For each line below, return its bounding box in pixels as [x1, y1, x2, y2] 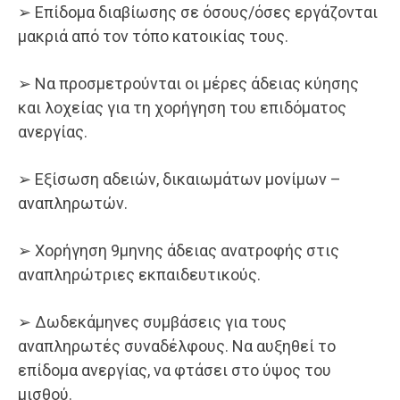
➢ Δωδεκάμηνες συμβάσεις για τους [18, 312, 287, 332]
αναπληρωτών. [18, 194, 128, 213]
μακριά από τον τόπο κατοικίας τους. [18, 27, 288, 46]
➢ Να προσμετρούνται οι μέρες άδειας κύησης [18, 74, 359, 94]
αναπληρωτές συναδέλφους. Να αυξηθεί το [18, 337, 336, 356]
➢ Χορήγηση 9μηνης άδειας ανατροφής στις [18, 241, 339, 261]
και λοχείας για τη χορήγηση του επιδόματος [18, 98, 346, 118]
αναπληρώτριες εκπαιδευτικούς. [18, 265, 261, 285]
